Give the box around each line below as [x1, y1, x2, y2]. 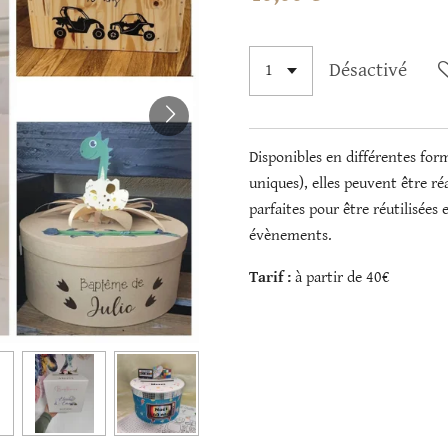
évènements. [249, 226, 332, 246]
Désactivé [329, 59, 407, 83]
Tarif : [249, 268, 295, 288]
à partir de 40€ [295, 268, 390, 288]
